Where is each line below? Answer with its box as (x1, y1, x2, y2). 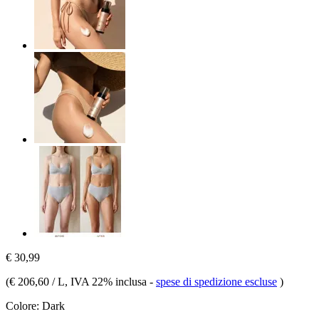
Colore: (6, 299, 39, 312)
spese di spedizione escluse (156, 275, 277, 288)
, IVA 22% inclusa (65, 275, 150, 288)
